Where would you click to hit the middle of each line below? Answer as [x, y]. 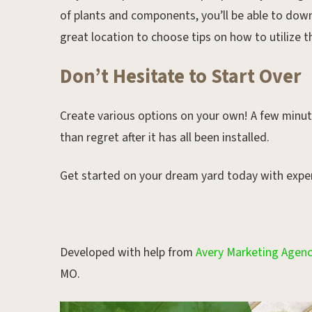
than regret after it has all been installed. [165, 138]
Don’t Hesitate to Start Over [181, 77]
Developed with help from [128, 253]
